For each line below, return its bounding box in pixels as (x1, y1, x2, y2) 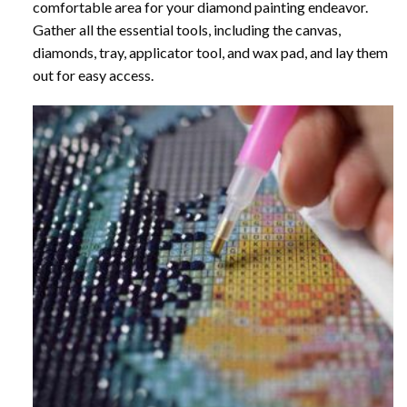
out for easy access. (32, 66, 154, 84)
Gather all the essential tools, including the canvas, (32, 21, 341, 39)
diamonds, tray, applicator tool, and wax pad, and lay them (32, 44, 388, 62)
